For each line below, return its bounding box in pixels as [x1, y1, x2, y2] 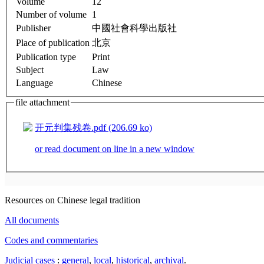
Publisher [16, 22, 51, 33]
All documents [5, 215, 59, 226]
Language [16, 77, 53, 88]
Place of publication [16, 37, 90, 48]
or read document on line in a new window [35, 144, 194, 154]
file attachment [15, 97, 70, 107]
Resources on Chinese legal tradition [5, 195, 140, 206]
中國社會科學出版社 [92, 22, 177, 33]
